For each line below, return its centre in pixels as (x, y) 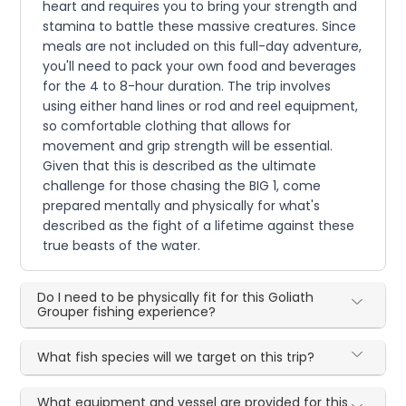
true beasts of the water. (122, 245)
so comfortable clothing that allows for (167, 126)
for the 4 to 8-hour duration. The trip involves (187, 86)
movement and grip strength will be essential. (188, 145)
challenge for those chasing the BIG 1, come (182, 185)
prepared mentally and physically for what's (182, 205)
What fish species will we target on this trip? (176, 357)
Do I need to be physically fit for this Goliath (176, 297)
